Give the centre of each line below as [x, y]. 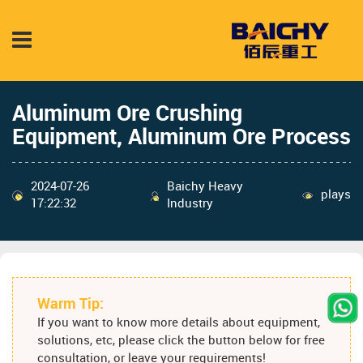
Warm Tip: [70, 305]
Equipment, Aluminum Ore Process [181, 137]
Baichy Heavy [205, 187]
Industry [190, 204]
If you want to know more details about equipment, [179, 324]
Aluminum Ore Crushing [127, 114]
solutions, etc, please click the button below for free [181, 342]
